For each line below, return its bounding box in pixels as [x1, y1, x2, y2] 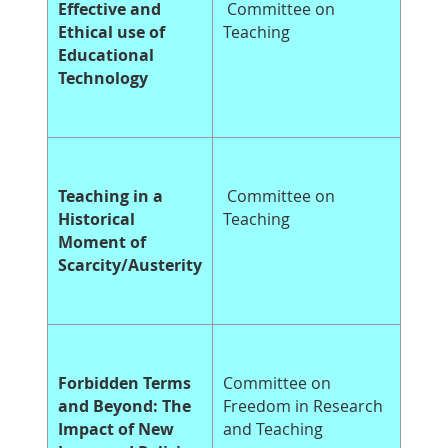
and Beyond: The [58, 395, 191, 418]
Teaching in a [58, 185, 163, 208]
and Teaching [223, 418, 323, 441]
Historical [58, 208, 135, 231]
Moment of [58, 231, 146, 254]
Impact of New [58, 418, 174, 441]
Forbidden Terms [58, 372, 191, 395]
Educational [58, 44, 154, 67]
